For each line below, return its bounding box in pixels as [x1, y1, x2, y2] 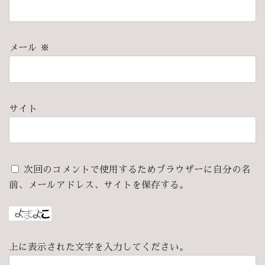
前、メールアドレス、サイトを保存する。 [9, 180, 189, 190]
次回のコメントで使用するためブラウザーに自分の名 [24, 164, 251, 174]
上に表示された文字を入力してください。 [9, 243, 189, 253]
